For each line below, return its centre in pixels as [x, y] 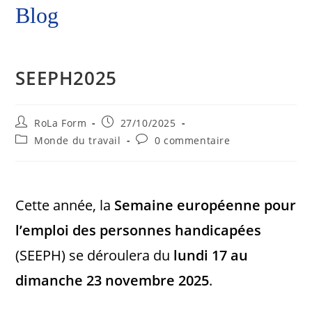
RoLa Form [61, 123]
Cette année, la [65, 205]
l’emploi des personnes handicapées [139, 230]
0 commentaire [192, 140]
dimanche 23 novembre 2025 [112, 280]
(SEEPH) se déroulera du [95, 255]
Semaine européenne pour [205, 205]
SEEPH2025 [66, 78]
